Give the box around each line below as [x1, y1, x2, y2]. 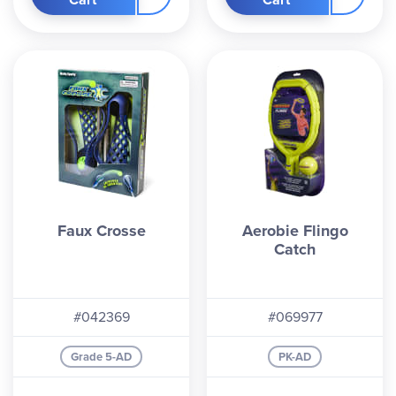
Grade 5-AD [71, 348, 132, 365]
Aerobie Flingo [241, 219, 348, 242]
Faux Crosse [57, 219, 146, 242]
